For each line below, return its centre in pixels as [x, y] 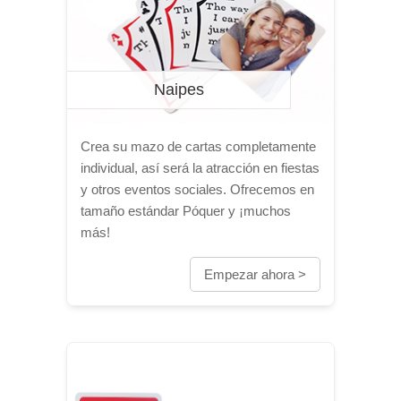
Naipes [179, 90]
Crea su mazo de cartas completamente [198, 146]
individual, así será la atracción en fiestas [200, 168]
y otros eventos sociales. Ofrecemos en [197, 189]
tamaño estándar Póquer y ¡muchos [186, 211]
